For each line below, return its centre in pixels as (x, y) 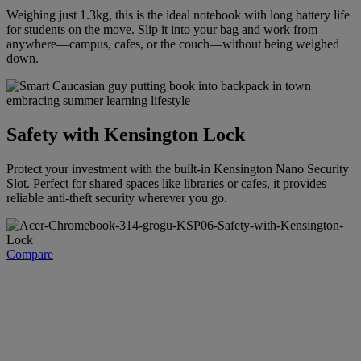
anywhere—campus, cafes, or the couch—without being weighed (173, 44)
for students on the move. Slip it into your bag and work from (162, 29)
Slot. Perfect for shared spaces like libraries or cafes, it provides (166, 183)
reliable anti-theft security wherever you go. (117, 197)
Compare (30, 254)
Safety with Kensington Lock (126, 134)
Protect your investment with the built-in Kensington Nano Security (178, 168)
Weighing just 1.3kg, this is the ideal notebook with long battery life (178, 15)
